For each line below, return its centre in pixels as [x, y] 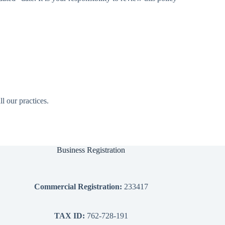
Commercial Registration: [78, 187]
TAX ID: [70, 216]
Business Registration [91, 150]
